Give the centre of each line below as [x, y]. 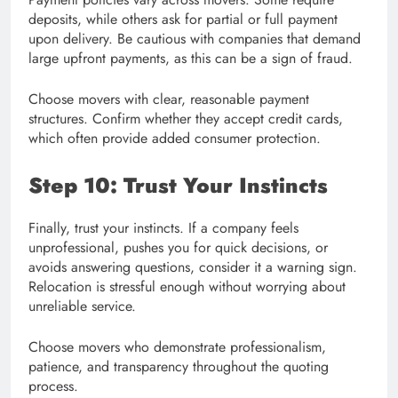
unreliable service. [82, 306]
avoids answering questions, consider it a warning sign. [193, 267]
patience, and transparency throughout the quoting [179, 367]
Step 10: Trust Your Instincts [178, 186]
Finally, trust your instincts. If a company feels [163, 228]
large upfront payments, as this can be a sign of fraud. [191, 59]
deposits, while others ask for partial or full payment [183, 20]
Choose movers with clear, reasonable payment [169, 99]
